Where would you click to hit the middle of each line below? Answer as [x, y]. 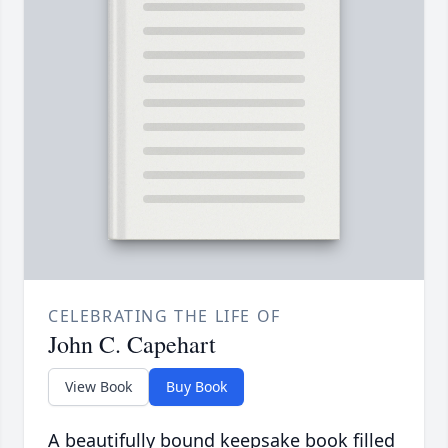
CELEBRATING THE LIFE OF [164, 316]
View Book [98, 387]
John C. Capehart [132, 344]
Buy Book [196, 387]
